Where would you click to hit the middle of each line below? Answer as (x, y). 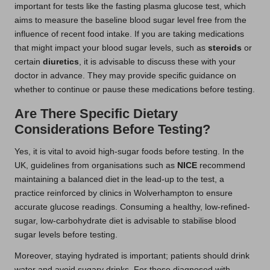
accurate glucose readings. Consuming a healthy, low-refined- (132, 207)
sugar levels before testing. (66, 234)
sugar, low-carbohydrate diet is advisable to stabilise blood (125, 221)
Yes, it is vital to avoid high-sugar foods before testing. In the (129, 151)
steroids (225, 48)
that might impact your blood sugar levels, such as (111, 48)
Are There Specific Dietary (96, 113)
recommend (221, 165)
